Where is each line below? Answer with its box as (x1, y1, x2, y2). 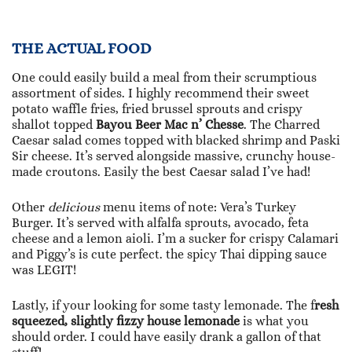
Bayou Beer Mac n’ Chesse (96, 117, 244, 133)
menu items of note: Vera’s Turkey (100, 200, 296, 215)
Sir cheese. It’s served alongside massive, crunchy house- (12, 148, 335, 164)
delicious (48, 200, 100, 215)
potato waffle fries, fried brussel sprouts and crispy (12, 101, 302, 117)
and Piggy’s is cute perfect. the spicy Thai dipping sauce (12, 247, 327, 262)
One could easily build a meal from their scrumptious (12, 70, 317, 86)
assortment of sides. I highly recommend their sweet (12, 86, 310, 101)
